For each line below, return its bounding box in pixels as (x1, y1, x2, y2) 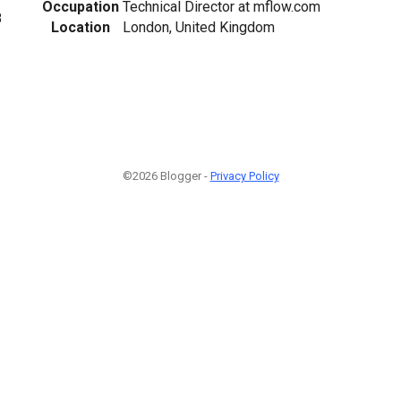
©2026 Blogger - (122, 169, 210, 183)
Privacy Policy (209, 169, 279, 183)
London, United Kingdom (123, 18, 275, 36)
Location (51, 18, 110, 36)
